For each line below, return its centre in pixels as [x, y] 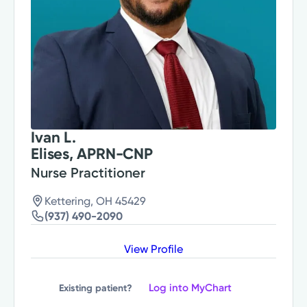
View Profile [153, 249]
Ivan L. [53, 138]
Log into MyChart [190, 288]
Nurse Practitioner [88, 173]
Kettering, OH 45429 [96, 201]
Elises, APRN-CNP [92, 154]
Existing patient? [96, 288]
